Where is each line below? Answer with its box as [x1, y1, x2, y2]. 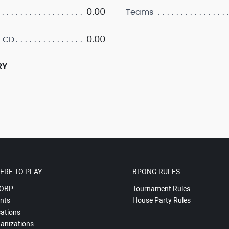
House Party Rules [132, 196, 191, 205]
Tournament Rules [132, 185, 190, 193]
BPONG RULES [132, 168, 180, 176]
